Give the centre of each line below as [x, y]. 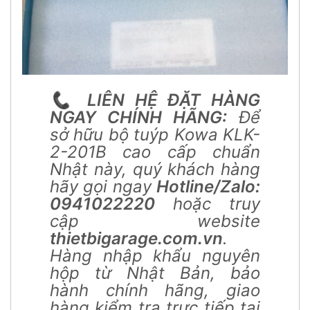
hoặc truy [208, 203]
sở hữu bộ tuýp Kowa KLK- [155, 134]
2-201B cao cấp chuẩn [155, 152]
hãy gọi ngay [103, 186]
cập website [155, 221]
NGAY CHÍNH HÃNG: [138, 117]
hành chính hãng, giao [155, 290]
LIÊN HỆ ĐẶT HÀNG [174, 100]
